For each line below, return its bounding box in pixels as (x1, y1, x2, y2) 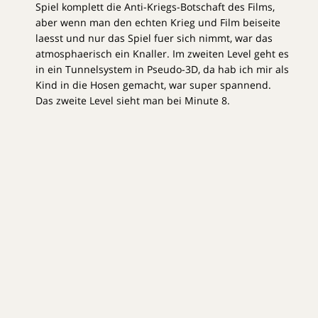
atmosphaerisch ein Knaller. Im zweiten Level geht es (35, 47, 289, 61)
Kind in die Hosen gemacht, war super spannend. (35, 78, 271, 92)
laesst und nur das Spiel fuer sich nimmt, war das (35, 31, 273, 45)
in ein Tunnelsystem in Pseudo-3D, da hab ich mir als (35, 62, 289, 77)
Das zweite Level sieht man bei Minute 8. (35, 94, 230, 108)
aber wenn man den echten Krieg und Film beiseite (35, 16, 280, 30)
